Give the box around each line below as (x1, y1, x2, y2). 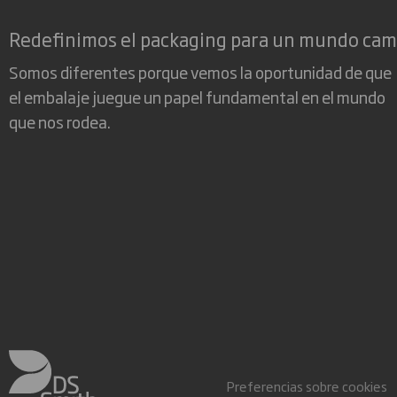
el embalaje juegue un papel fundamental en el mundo (9, 85, 385, 109)
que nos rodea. (9, 110, 111, 134)
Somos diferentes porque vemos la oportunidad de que (9, 60, 392, 84)
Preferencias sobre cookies (227, 375, 388, 395)
